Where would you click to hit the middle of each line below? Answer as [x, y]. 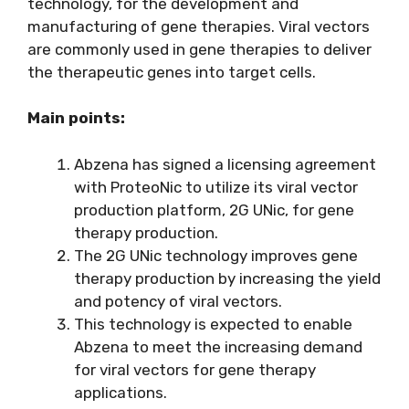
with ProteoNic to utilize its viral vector [216, 187]
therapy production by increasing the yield [227, 278]
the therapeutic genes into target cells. [172, 72]
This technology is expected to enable [213, 324]
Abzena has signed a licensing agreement [225, 164]
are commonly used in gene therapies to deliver [199, 49]
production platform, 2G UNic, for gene [214, 210]
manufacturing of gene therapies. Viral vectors [199, 26]
